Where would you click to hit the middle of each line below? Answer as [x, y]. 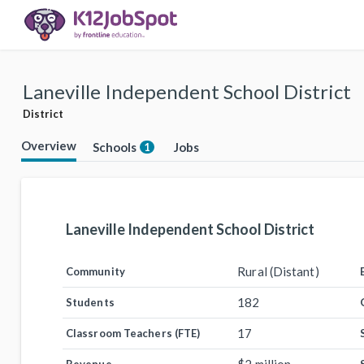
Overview [49, 145]
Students [90, 302]
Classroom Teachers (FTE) [133, 333]
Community [95, 271]
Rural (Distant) [278, 271]
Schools [115, 147]
